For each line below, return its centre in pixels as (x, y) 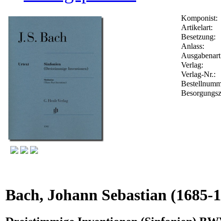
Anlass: (193, 46)
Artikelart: (197, 27)
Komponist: (199, 18)
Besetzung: (198, 37)
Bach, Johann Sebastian (86, 195)
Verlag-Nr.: (199, 74)
